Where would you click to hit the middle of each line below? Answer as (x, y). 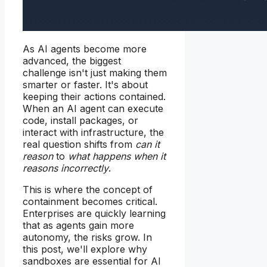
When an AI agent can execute (93, 109)
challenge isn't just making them (95, 73)
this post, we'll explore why (85, 249)
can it (148, 145)
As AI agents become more (85, 49)
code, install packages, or (80, 121)
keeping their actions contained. (94, 97)
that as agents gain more (78, 226)
